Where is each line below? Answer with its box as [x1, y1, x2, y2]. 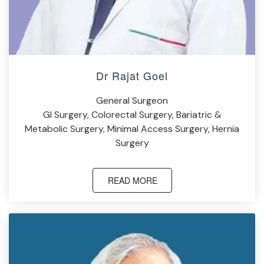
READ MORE [107, 174, 157, 187]
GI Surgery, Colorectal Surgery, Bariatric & [42, 108, 222, 121]
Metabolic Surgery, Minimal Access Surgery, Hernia [25, 123, 239, 136]
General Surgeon [96, 94, 168, 107]
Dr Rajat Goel [96, 68, 168, 84]
